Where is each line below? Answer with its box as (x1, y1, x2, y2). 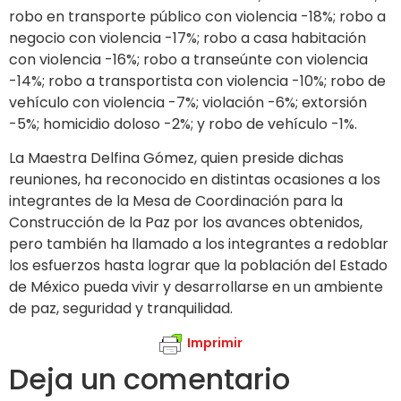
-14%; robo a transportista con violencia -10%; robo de (9, 70, 386, 91)
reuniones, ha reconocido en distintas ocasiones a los (9, 169, 380, 191)
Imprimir (186, 334, 243, 353)
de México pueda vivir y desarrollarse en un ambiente (9, 277, 383, 298)
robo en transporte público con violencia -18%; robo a (9, 5, 386, 27)
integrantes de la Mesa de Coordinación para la (9, 191, 343, 212)
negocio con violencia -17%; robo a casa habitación (9, 27, 366, 48)
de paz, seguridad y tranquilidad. (9, 298, 233, 320)
